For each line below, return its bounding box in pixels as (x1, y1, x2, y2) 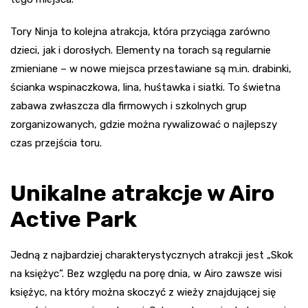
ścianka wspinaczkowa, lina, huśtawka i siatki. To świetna (10, 81, 280, 94)
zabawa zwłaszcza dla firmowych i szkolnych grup (10, 100, 247, 113)
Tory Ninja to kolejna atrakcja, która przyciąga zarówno (10, 25, 270, 38)
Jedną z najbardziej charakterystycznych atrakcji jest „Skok (10, 249, 293, 262)
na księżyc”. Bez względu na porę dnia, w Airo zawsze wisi (10, 267, 282, 280)
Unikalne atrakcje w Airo (10, 180, 274, 207)
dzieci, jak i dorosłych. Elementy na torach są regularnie (10, 44, 271, 57)
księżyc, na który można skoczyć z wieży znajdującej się (10, 286, 276, 299)
